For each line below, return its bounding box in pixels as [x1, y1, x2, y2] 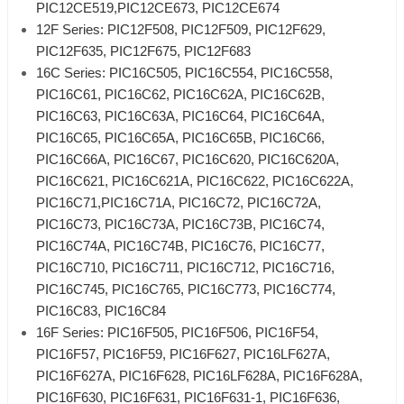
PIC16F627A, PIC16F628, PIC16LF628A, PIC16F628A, [36, 369, 363, 384]
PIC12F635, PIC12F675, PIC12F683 [36, 44, 251, 60]
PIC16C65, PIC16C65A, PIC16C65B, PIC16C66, [36, 131, 325, 146]
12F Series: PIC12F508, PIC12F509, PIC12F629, [36, 23, 326, 38]
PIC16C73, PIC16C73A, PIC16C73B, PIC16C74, [36, 217, 325, 233]
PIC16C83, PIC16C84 [36, 304, 166, 319]
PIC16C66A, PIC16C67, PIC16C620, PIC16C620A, [36, 152, 339, 168]
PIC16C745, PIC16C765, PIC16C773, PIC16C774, [36, 282, 335, 298]
